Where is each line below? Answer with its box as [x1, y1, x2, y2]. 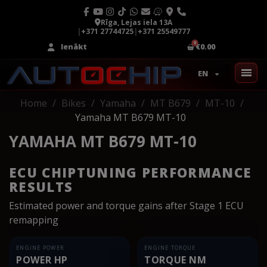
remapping [9, 213, 58, 226]
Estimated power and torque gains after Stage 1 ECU [9, 198, 244, 212]
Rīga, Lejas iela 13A [101, 17, 172, 27]
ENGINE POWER [16, 243, 64, 252]
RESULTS [9, 177, 73, 195]
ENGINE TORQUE [144, 243, 196, 252]
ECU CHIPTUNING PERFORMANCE [9, 163, 252, 181]
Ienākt [60, 42, 87, 52]
